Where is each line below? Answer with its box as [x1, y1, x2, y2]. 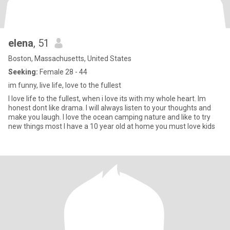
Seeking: [8, 68, 38, 76]
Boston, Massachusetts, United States [8, 54, 131, 63]
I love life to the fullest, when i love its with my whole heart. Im [8, 94, 206, 103]
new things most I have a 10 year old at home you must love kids [8, 122, 215, 130]
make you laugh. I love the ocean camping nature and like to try [8, 113, 210, 121]
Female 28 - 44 [38, 68, 87, 76]
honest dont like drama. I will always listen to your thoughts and [8, 104, 211, 112]
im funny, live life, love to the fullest [8, 81, 121, 89]
